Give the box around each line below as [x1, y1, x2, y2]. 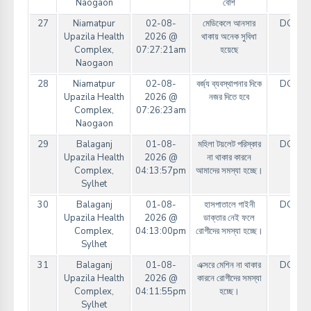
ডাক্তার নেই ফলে [203, 212, 255, 225]
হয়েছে [219, 44, 239, 57]
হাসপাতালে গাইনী [203, 199, 255, 212]
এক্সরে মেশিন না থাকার [197, 259, 261, 272]
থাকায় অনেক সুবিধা [201, 31, 257, 44]
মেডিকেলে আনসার [203, 17, 255, 31]
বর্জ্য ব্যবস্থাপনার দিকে [196, 78, 262, 91]
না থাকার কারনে [207, 151, 251, 165]
